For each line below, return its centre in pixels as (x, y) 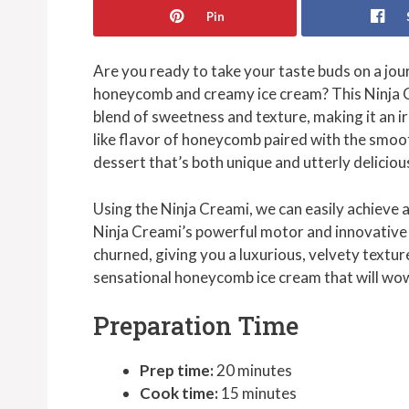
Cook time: (179, 393)
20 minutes (253, 371)
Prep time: (177, 371)
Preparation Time (196, 326)
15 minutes (257, 393)
